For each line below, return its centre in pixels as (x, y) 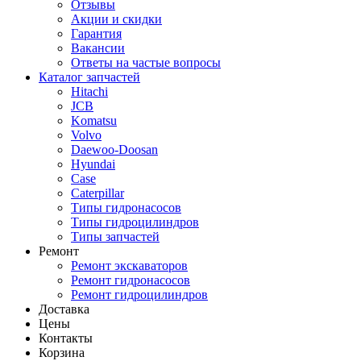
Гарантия (96, 33)
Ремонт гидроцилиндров (139, 295)
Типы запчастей (115, 237)
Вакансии (98, 48)
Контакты (66, 338)
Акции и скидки (116, 19)
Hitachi (89, 91)
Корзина (62, 353)
